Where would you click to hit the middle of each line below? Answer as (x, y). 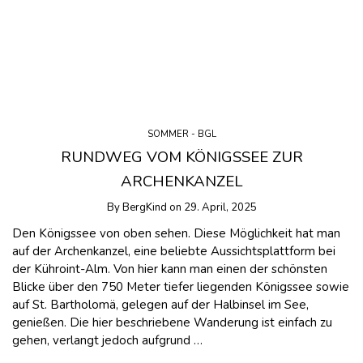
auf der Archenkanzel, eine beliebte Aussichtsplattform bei (174, 252)
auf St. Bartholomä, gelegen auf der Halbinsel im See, (160, 305)
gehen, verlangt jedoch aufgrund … (107, 341)
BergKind (144, 207)
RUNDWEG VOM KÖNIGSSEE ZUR (181, 158)
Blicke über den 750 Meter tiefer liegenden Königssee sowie (181, 287)
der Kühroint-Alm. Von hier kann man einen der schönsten (170, 269)
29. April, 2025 (220, 207)
